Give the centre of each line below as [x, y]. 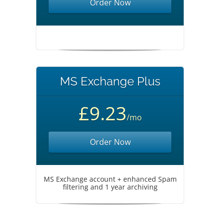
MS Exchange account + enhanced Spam [110, 179]
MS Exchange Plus [110, 81]
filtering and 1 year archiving [110, 187]
